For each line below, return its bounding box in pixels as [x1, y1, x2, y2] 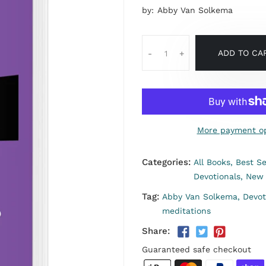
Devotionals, [194, 172, 243, 181]
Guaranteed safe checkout [142, 245, 251, 255]
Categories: [142, 157, 191, 167]
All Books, [194, 157, 233, 167]
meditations [162, 206, 211, 216]
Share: [142, 226, 170, 236]
